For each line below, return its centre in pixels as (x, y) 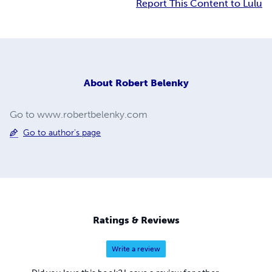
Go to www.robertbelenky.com (79, 114)
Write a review (136, 249)
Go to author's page (62, 132)
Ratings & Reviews (136, 220)
